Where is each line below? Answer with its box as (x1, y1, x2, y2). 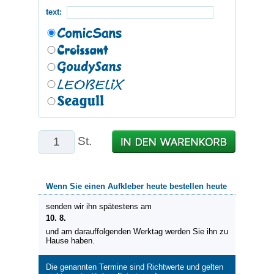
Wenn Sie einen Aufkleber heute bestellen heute (46, 181, 227, 191)
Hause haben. (46, 235, 95, 245)
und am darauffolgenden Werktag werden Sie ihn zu (46, 226, 228, 236)
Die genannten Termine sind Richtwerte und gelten (46, 262, 223, 272)
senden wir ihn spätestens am (46, 201, 152, 211)
